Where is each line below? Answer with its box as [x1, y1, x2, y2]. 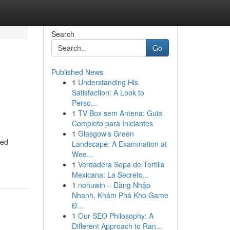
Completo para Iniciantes [71, 118, 153, 128]
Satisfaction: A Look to [71, 87, 144, 98]
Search [51, 29, 74, 39]
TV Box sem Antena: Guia [78, 108, 162, 118]
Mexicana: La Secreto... [71, 169, 149, 180]
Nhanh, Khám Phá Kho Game [71, 190, 168, 200]
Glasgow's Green [78, 128, 134, 139]
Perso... [71, 98, 97, 108]
